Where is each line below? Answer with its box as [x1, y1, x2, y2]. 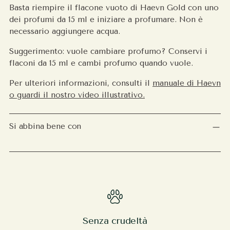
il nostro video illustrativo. [43, 90, 145, 100]
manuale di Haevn [152, 79, 221, 88]
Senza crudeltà [83, 216, 147, 226]
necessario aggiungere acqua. [9, 27, 120, 36]
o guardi [9, 90, 43, 100]
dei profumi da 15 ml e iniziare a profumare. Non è [9, 15, 203, 25]
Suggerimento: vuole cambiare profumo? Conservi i [9, 47, 207, 56]
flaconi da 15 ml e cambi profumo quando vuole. [9, 59, 193, 68]
